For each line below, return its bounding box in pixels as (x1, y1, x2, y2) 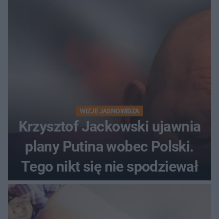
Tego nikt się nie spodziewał (21, 157, 198, 175)
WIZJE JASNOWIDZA (80, 107, 139, 115)
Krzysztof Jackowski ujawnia (18, 117, 201, 135)
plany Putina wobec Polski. (25, 137, 194, 155)
